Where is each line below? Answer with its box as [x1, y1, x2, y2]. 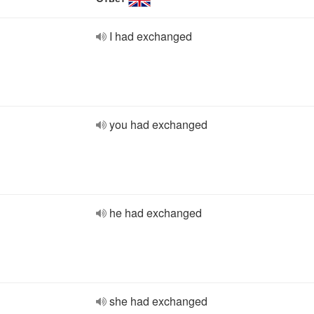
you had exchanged [109, 116, 207, 132]
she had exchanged [109, 293, 207, 309]
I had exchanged [109, 28, 192, 44]
